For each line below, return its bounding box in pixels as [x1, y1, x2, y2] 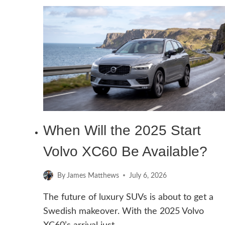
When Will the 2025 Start [43, 123, 201, 139]
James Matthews [67, 171, 120, 179]
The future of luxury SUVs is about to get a [43, 192, 213, 202]
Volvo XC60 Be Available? [43, 144, 207, 160]
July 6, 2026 [129, 171, 167, 179]
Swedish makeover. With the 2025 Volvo [43, 206, 204, 216]
